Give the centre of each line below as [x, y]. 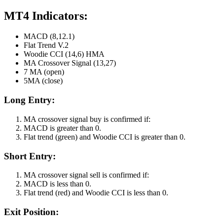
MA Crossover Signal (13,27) [70, 63]
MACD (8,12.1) [49, 37]
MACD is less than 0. [57, 184]
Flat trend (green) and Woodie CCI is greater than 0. [105, 137]
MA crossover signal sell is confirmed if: [86, 175]
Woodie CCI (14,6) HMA [64, 54]
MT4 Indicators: [46, 16]
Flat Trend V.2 [46, 45]
